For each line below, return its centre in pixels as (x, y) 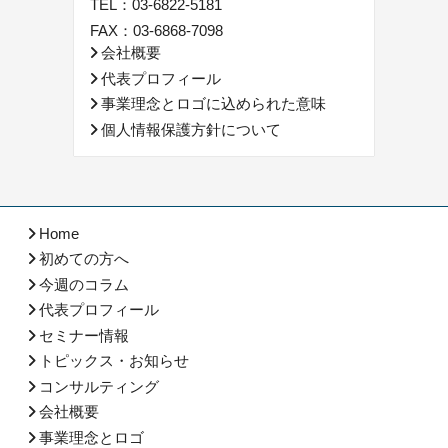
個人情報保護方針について (191, 129)
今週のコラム (84, 284)
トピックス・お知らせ (114, 361)
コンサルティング (99, 386)
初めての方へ (84, 259)
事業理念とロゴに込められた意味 (213, 104)
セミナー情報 (84, 335)
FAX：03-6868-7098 (156, 31)
